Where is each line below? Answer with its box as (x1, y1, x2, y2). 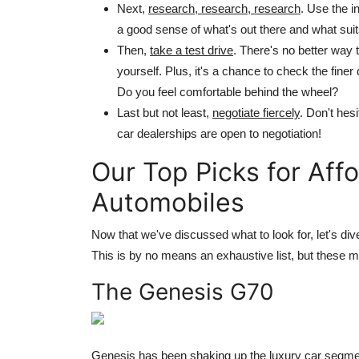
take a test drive (150, 43, 233, 58)
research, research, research (148, 2, 301, 16)
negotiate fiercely (212, 106, 300, 120)
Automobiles (91, 187, 244, 219)
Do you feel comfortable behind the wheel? (117, 85, 338, 99)
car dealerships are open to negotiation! (117, 127, 321, 141)
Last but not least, (117, 106, 212, 120)
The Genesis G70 (91, 278, 274, 306)
